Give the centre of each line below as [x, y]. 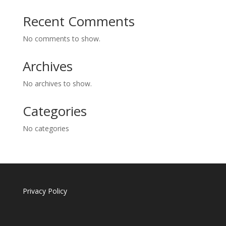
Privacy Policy [45, 191]
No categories [46, 128]
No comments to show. [61, 38]
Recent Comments [78, 21]
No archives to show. [57, 83]
